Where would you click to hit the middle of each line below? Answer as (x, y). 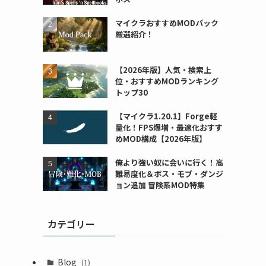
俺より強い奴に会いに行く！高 (169, 163)
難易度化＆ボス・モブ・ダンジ (169, 174)
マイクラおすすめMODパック (167, 23)
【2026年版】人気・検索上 (163, 69)
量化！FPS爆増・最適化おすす (169, 128)
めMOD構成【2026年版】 (161, 139)
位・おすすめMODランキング (167, 81)
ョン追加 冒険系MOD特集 (160, 185)
